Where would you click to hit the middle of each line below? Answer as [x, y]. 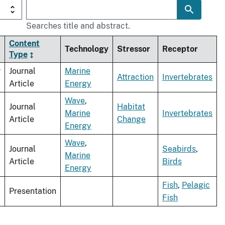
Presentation [33, 191]
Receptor [180, 49]
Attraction [135, 77]
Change [131, 120]
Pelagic [196, 185]
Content [24, 44]
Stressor [134, 49]
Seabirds [179, 149]
